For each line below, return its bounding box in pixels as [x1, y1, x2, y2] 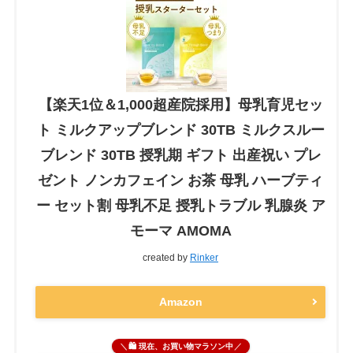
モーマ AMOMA [129, 223, 232, 240]
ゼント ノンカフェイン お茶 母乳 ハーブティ [38, 173, 323, 189]
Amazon [158, 295, 203, 308]
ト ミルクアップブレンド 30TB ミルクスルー [36, 122, 325, 139]
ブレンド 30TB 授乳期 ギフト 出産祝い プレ [39, 147, 321, 164]
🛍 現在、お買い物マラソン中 [128, 342, 233, 351]
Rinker [190, 252, 218, 264]
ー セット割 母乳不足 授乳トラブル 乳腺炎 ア [35, 198, 325, 214]
